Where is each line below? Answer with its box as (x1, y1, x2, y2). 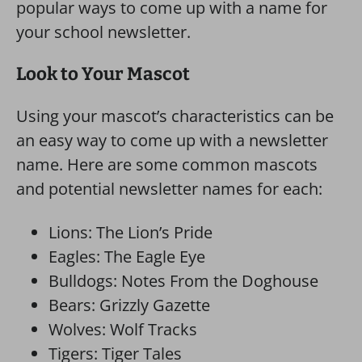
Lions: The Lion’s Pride (48, 221, 213, 243)
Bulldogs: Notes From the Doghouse (48, 270, 318, 292)
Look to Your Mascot (16, 63, 190, 85)
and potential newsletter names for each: (16, 178, 322, 200)
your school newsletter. (16, 21, 191, 43)
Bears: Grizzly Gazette (48, 294, 210, 316)
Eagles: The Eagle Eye (48, 246, 205, 267)
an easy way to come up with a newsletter (16, 129, 328, 151)
